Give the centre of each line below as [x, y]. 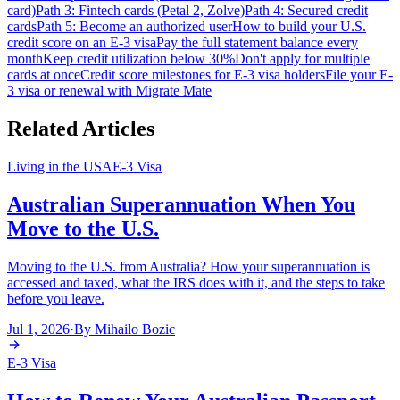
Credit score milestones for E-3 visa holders [203, 75]
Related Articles [81, 129]
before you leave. [56, 298]
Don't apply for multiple [302, 59]
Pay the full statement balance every [257, 43]
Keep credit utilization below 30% [139, 59]
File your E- [359, 75]
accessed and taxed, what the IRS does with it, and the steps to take [196, 282]
